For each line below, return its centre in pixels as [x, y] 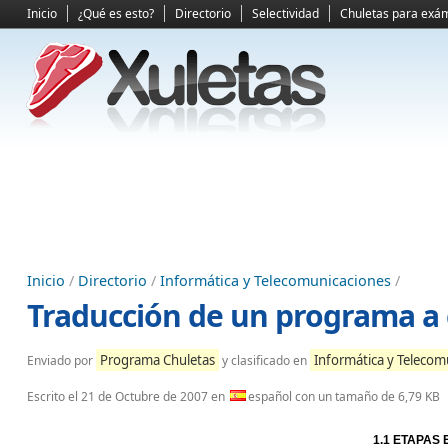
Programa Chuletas [157, 360]
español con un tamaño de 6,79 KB [344, 396]
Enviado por [61, 360]
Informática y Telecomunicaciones [275, 280]
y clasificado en [264, 360]
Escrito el [54, 396]
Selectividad [285, 13]
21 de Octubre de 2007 [144, 396]
